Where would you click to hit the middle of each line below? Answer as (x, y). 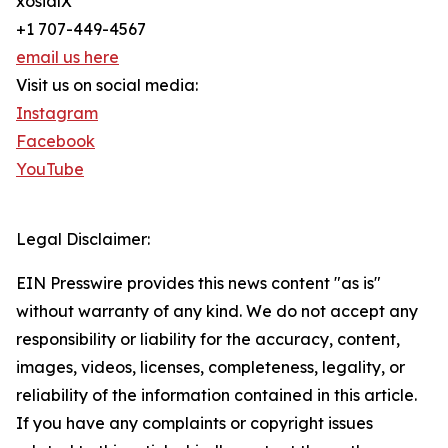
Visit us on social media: (107, 85)
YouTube (50, 169)
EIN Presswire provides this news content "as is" (198, 283)
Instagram (57, 113)
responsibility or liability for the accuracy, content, (208, 339)
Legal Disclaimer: (83, 239)
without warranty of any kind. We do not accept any (217, 311)
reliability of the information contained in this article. (216, 395)
